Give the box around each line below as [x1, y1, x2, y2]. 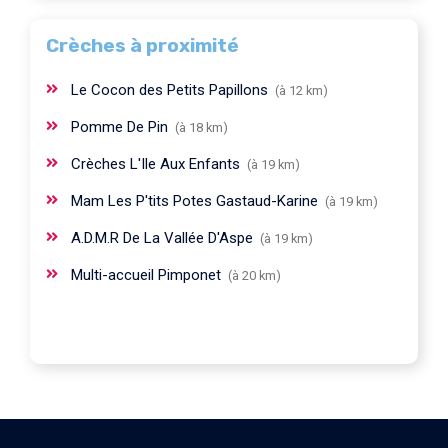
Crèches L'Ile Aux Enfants [71, 154, 244, 173]
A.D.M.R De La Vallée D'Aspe [71, 228, 257, 247]
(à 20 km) [225, 267, 281, 283]
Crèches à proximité [46, 33, 239, 57]
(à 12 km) [272, 82, 328, 98]
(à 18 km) [172, 119, 228, 135]
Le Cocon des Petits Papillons [71, 80, 272, 99]
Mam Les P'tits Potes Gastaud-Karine [71, 191, 322, 210]
